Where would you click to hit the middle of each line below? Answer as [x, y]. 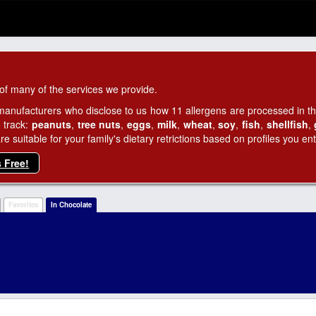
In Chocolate [71, 205]
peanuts [52, 124]
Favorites [23, 205]
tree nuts [99, 124]
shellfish [287, 124]
